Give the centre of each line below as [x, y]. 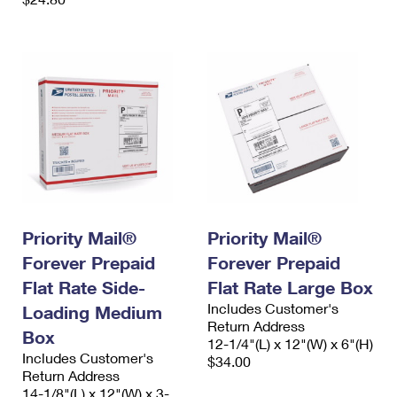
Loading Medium [92, 312]
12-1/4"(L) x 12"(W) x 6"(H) [290, 344]
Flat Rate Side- [84, 288]
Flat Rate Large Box [290, 288]
